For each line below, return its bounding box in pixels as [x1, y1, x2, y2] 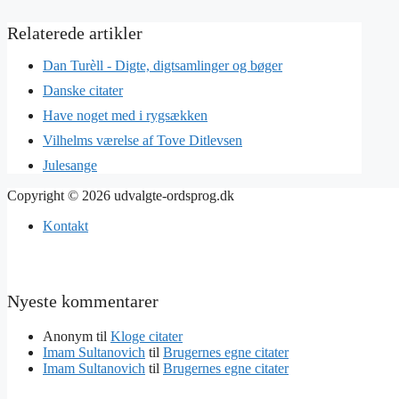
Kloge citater [110, 328, 183, 344]
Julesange [43, 157, 97, 173]
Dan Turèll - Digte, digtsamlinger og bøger [43, 57, 282, 73]
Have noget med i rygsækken [43, 107, 208, 123]
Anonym [43, 328, 93, 344]
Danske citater [43, 82, 123, 98]
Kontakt [43, 217, 88, 233]
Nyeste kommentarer [7, 290, 159, 311]
